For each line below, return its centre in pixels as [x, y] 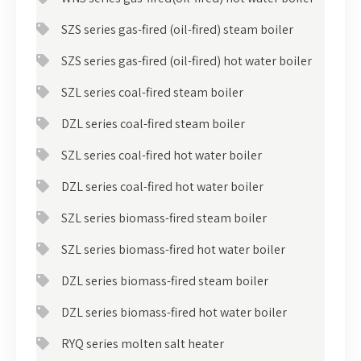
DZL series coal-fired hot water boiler [162, 186]
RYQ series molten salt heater [143, 343]
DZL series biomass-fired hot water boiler [174, 312]
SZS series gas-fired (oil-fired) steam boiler [177, 29]
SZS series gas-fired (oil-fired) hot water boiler [187, 60]
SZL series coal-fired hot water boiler [162, 155]
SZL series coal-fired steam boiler [152, 92]
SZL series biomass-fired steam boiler [164, 218]
